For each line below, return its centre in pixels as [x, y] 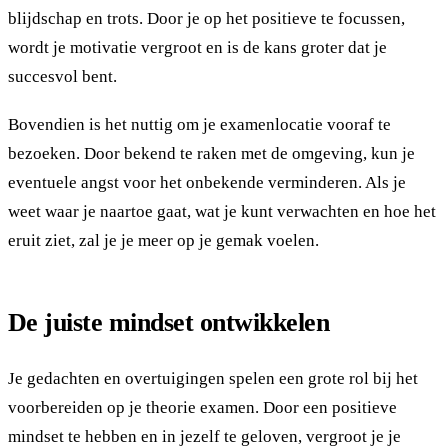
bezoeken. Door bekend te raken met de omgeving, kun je [211, 153]
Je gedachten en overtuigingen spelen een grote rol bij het [213, 378]
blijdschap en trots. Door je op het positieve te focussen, [206, 19]
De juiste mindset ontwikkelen [169, 322]
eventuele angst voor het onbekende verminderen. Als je [207, 182]
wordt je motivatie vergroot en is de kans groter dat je [197, 48]
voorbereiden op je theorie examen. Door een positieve [202, 407]
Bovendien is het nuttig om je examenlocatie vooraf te [199, 124]
